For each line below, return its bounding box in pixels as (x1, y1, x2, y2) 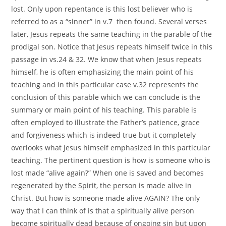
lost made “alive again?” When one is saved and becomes (11, 167, 204, 178)
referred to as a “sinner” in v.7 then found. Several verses (11, 16, 207, 26)
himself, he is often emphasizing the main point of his (11, 67, 194, 77)
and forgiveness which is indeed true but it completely (11, 130, 196, 140)
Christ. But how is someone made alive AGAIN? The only (11, 193, 200, 203)
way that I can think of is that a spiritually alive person (11, 205, 195, 215)
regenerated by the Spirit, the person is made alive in (11, 180, 192, 190)
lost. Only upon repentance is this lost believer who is (11, 4, 193, 14)
